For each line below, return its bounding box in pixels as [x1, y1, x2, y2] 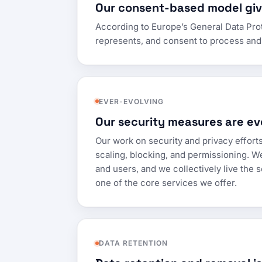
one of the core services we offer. [95, 177, 237, 188]
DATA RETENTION [99, 239, 168, 247]
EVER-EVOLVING [99, 96, 164, 106]
